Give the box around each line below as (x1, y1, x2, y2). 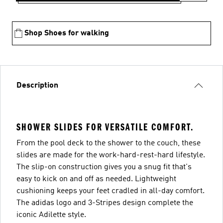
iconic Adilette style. (16, 211, 86, 219)
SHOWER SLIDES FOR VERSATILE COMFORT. (16, 121, 194, 133)
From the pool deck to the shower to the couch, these (16, 139, 201, 147)
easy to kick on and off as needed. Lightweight (16, 175, 176, 183)
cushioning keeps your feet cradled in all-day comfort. (16, 187, 205, 195)
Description (16, 81, 58, 90)
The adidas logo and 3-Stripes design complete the (16, 199, 193, 207)
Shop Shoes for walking (24, 29, 109, 37)
